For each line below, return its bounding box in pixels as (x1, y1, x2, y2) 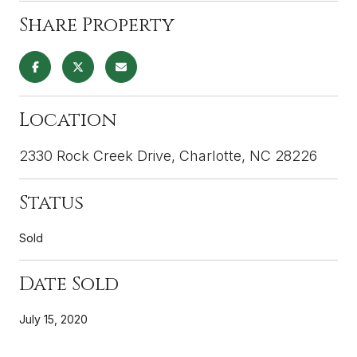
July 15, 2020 (19, 312, 88, 326)
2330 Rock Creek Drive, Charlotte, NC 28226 (19, 147, 317, 164)
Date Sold (19, 271, 119, 297)
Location (19, 107, 116, 133)
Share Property (19, 12, 175, 38)
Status (19, 190, 84, 216)
